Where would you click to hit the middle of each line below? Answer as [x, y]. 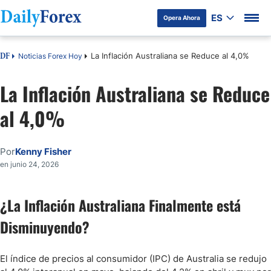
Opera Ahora [182, 18]
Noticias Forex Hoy [50, 56]
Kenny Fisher [43, 152]
